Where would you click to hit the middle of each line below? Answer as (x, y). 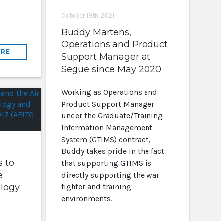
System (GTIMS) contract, (106, 139)
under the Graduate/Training (112, 116)
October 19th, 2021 (88, 16)
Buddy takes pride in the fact (112, 151)
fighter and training (96, 187)
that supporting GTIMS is (106, 163)
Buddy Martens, (96, 32)
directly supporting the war (110, 175)
